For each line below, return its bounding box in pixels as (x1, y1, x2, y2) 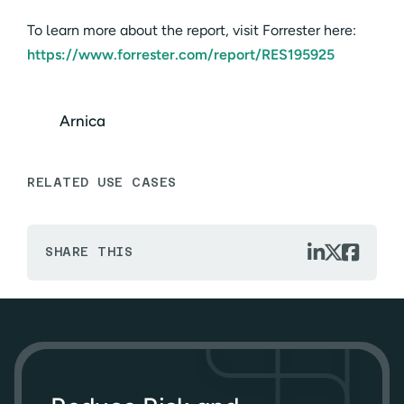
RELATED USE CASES (27, 174, 177, 189)
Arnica (60, 112, 106, 131)
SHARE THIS (45, 244, 133, 260)
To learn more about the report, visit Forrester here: (27, 21, 356, 39)
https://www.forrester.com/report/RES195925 (27, 45, 335, 63)
